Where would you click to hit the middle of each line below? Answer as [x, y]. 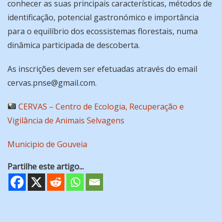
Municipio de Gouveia [47, 144]
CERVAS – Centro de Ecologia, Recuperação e [101, 106]
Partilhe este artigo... [46, 166]
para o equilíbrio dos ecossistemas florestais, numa [103, 31]
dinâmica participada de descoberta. [74, 45]
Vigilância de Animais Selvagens [66, 120]
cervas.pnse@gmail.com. [52, 83]
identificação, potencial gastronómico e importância [103, 17]
